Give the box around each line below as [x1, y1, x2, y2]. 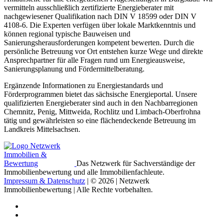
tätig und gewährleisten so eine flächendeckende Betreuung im [4, 116, 196, 125]
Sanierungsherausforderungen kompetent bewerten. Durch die [4, 38, 194, 47]
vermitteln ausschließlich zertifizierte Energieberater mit [4, 3, 174, 12]
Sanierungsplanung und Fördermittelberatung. [4, 64, 145, 73]
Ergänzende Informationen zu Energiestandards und [4, 81, 163, 90]
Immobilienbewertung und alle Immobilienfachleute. [4, 167, 164, 176]
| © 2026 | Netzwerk [85, 176, 149, 185]
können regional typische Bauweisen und [4, 29, 130, 38]
